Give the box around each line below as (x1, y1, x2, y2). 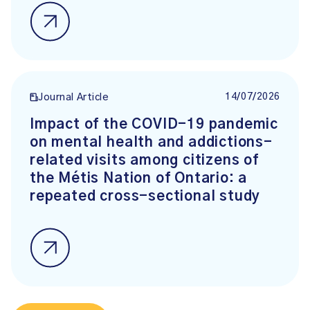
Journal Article (38, 93, 109, 103)
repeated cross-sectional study (30, 189, 261, 203)
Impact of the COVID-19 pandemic (30, 117, 279, 131)
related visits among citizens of (30, 153, 259, 167)
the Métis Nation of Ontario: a (30, 171, 248, 185)
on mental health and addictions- (30, 135, 273, 149)
